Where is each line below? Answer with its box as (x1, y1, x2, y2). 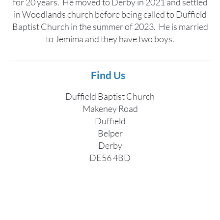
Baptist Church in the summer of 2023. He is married (12, 21, 208, 32)
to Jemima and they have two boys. (46, 33, 174, 44)
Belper (97, 127, 123, 138)
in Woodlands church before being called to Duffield (13, 8, 207, 20)
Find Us (91, 68, 129, 81)
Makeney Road (82, 103, 138, 114)
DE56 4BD (89, 152, 131, 163)
